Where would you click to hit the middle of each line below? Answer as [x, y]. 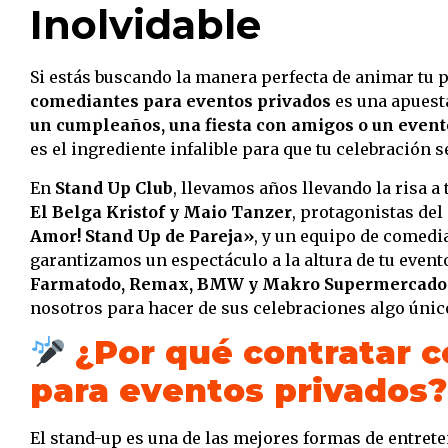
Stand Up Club [114, 187]
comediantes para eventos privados [180, 101]
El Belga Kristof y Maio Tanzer [161, 211]
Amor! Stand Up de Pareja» [142, 235]
